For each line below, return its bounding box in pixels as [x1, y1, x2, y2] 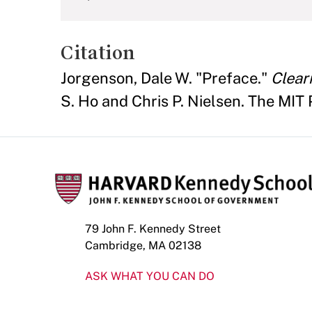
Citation [61, 42, 135, 63]
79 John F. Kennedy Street [85, 222, 221, 235]
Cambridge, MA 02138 [85, 239, 201, 252]
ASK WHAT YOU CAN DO [85, 270, 214, 283]
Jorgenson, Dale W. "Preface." [61, 69, 271, 87]
